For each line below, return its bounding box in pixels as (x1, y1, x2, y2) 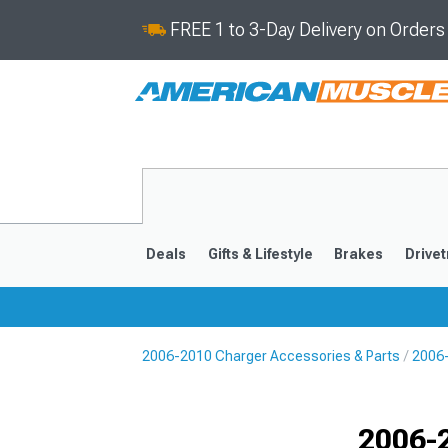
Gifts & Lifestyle (207, 246, 313, 262)
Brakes (334, 246, 384, 262)
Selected (384, 383, 444, 399)
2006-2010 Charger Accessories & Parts (142, 348, 400, 364)
